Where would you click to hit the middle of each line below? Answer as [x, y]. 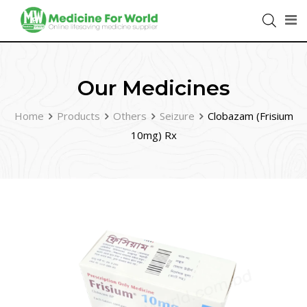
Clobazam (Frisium [250, 116]
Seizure [177, 116]
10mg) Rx [153, 135]
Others [130, 116]
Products [78, 116]
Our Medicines [153, 88]
